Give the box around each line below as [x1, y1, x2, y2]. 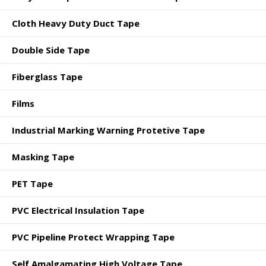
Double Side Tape [12, 44, 90, 56]
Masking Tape [12, 151, 74, 163]
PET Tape [12, 178, 53, 189]
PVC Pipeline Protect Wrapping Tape [12, 231, 175, 243]
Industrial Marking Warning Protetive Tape [12, 124, 205, 136]
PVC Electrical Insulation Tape [12, 204, 144, 216]
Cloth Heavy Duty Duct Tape [12, 17, 140, 29]
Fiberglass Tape [12, 71, 83, 83]
